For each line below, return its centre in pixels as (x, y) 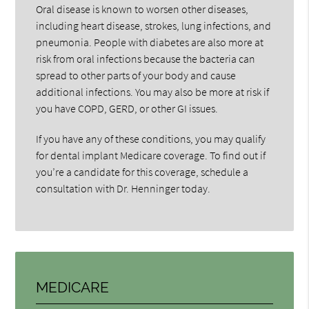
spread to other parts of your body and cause (136, 75)
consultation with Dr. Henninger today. (123, 188)
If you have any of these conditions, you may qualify (151, 138)
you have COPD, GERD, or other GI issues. (127, 108)
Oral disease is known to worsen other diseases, (142, 9)
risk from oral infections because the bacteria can (146, 58)
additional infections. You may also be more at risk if (153, 91)
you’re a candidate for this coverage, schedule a (142, 171)
